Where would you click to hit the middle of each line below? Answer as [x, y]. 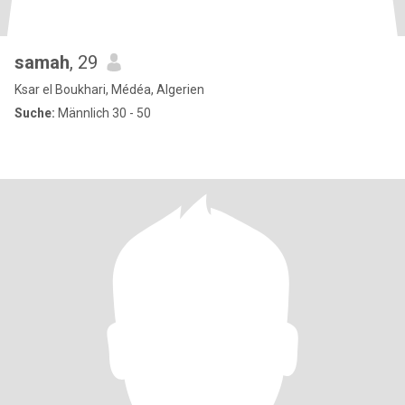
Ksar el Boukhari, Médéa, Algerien [109, 89]
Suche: [35, 113]
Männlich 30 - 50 [103, 113]
